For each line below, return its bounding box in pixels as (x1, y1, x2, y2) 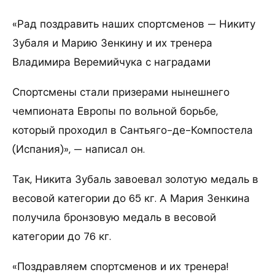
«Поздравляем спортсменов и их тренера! (12, 259, 228, 273)
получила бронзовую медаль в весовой (12, 210, 216, 224)
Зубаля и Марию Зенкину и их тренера (12, 36, 212, 50)
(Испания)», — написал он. (12, 142, 145, 156)
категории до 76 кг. (12, 229, 111, 243)
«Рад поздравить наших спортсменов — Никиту (12, 17, 255, 31)
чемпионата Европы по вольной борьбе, (12, 104, 218, 118)
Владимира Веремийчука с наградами (12, 55, 211, 69)
